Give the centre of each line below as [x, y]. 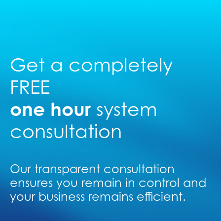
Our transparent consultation [92, 169]
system [124, 109]
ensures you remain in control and [108, 183]
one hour [50, 109]
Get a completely [91, 64]
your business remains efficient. [98, 196]
